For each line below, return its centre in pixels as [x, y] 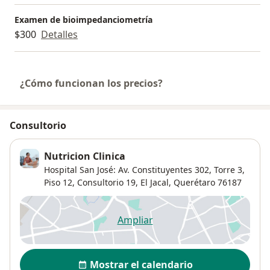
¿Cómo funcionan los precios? [91, 83]
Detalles [59, 35]
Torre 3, [228, 170]
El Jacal [155, 183]
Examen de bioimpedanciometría [83, 20]
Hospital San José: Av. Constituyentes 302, [128, 170]
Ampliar [135, 220]
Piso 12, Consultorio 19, [92, 183]
